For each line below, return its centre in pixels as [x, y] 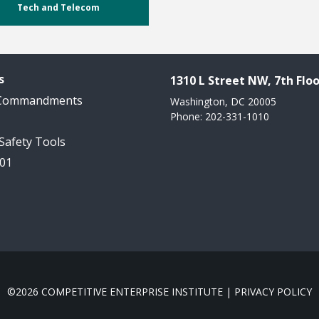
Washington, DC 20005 [223, 102]
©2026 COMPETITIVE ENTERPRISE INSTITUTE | [121, 291]
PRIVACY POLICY [273, 291]
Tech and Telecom [58, 8]
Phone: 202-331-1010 [220, 117]
